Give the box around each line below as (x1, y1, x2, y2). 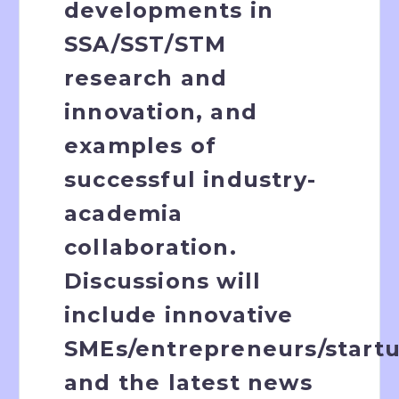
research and (64, 64, 228, 91)
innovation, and (64, 98, 257, 125)
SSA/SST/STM (64, 30, 227, 57)
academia (64, 199, 183, 226)
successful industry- (64, 166, 316, 192)
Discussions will (64, 267, 262, 294)
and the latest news (64, 369, 313, 395)
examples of (64, 132, 217, 159)
